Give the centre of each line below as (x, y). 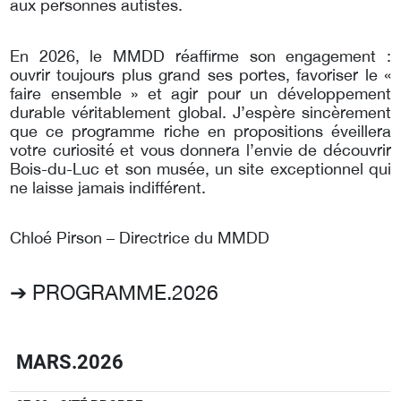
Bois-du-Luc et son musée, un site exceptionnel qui (200, 168)
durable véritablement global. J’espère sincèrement (200, 112)
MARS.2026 (70, 362)
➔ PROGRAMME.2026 (114, 293)
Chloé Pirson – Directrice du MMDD (140, 238)
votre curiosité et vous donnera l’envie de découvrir (200, 149)
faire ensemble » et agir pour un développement (200, 93)
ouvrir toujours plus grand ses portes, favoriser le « (200, 74)
